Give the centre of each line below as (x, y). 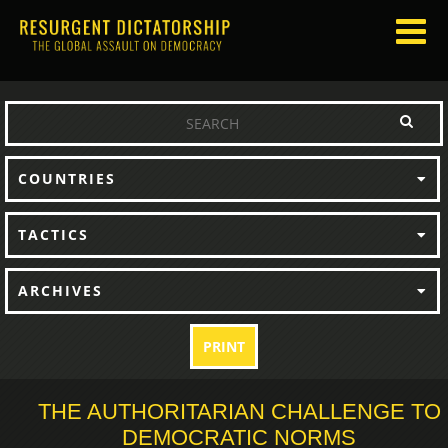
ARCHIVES (60, 290)
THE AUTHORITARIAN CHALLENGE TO (239, 411)
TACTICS (53, 234)
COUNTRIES (67, 178)
